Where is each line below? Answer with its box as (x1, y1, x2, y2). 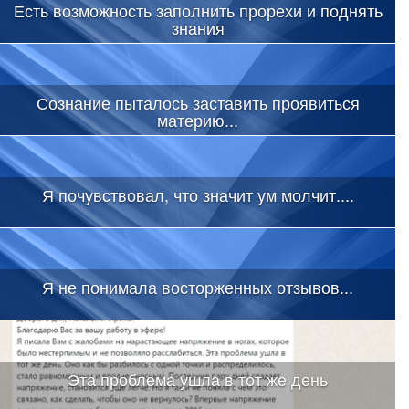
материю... (157, 108, 238, 132)
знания (171, 16, 225, 40)
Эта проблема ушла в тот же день (68, 367, 328, 392)
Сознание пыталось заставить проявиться (36, 90, 360, 115)
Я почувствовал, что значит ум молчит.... (41, 183, 354, 207)
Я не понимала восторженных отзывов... (42, 275, 353, 299)
